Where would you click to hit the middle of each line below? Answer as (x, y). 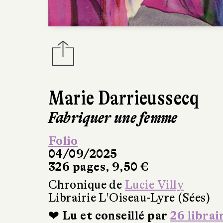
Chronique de (86, 185)
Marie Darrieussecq (124, 98)
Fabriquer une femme (113, 117)
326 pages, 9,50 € (98, 167)
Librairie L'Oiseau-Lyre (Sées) (129, 198)
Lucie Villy (154, 185)
